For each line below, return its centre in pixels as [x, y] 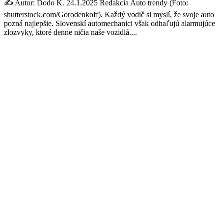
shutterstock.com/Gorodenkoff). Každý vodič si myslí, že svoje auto [109, 14]
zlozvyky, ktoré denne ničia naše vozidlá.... [70, 32]
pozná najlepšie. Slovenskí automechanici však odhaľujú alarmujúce [110, 23]
